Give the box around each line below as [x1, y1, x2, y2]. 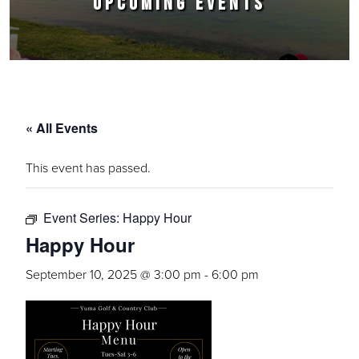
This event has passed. [26, 159, 151, 176]
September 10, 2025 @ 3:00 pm [26, 265, 201, 283]
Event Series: [43, 208, 123, 227]
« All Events [26, 119, 98, 137]
